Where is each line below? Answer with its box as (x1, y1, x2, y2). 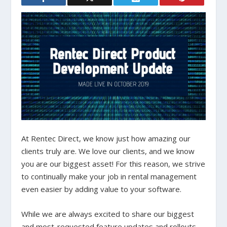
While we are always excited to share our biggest (21, 209, 195, 219)
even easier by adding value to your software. (21, 184, 182, 195)
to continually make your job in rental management (21, 171, 197, 182)
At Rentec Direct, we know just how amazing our (21, 133, 191, 144)
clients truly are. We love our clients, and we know (21, 146, 195, 157)
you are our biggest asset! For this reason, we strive (21, 159, 206, 169)
